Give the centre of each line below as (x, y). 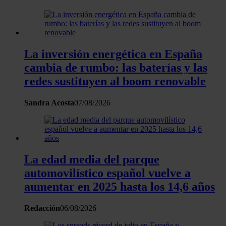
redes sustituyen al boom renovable (115, 81)
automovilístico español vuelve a (107, 173)
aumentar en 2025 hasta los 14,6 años (120, 186)
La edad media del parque (92, 159)
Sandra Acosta (49, 102)
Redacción (42, 208)
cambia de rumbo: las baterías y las (116, 67)
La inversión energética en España (113, 54)
